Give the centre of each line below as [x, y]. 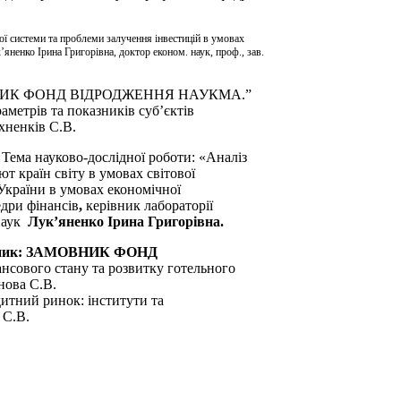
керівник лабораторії [149, 205]
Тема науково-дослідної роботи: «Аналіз [124, 157]
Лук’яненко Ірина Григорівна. [126, 221]
